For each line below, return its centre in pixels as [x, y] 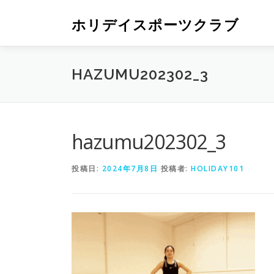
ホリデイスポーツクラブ [155, 25]
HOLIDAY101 [217, 168]
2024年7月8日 [130, 168]
